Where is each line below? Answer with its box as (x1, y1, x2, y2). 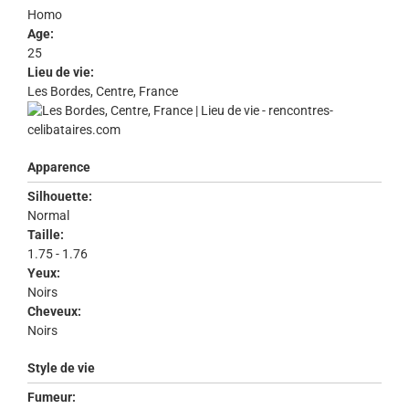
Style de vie (27, 361, 95, 376)
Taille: (27, 227, 64, 243)
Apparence (27, 160, 90, 175)
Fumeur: (27, 390, 76, 405)
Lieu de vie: (27, 65, 94, 80)
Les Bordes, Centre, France (27, 84, 178, 100)
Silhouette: (27, 189, 92, 204)
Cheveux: (27, 304, 81, 320)
